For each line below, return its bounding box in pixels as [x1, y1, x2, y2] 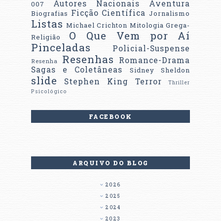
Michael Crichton [66, 21, 128, 30]
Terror [135, 76, 162, 87]
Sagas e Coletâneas [31, 65, 123, 75]
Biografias [31, 9, 68, 18]
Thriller [168, 79, 190, 86]
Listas [31, 17, 63, 31]
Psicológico [31, 88, 67, 95]
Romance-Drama [119, 55, 190, 66]
